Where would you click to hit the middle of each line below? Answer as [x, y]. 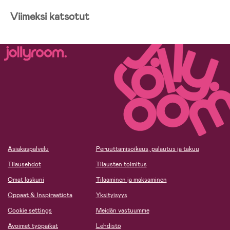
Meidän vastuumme [122, 211]
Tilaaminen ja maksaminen [131, 180]
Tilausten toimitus [121, 165]
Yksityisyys [111, 195]
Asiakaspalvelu [28, 149]
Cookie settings [30, 211]
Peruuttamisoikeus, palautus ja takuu [147, 149]
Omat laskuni [26, 180]
